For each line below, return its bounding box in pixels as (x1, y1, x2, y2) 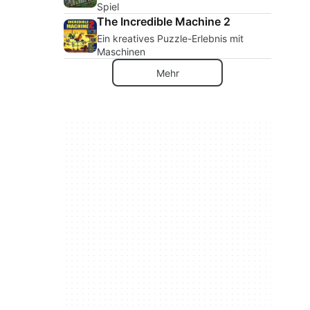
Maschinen (97, 46, 145, 57)
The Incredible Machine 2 (97, 15, 230, 28)
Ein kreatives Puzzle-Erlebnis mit (97, 33, 244, 44)
